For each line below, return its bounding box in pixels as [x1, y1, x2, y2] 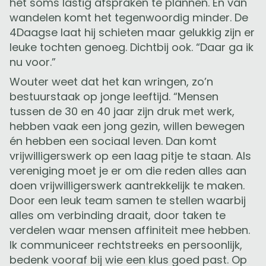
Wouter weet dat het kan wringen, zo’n [9, 74, 213, 90]
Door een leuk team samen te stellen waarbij [9, 193, 246, 208]
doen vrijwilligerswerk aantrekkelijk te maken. [9, 178, 245, 194]
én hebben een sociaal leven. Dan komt [9, 134, 217, 149]
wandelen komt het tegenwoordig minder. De [9, 10, 248, 26]
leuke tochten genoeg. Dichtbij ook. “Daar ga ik [9, 40, 254, 55]
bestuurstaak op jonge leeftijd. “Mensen [9, 89, 218, 104]
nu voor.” [9, 55, 56, 70]
